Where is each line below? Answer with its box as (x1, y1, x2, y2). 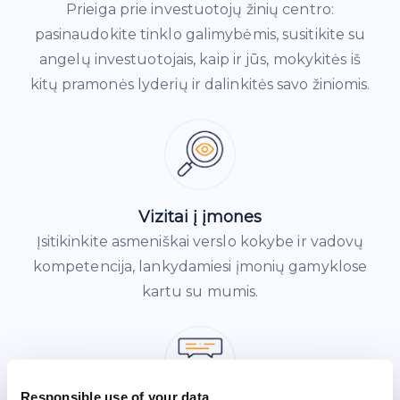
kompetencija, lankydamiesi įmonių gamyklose (32, 257, 368, 275)
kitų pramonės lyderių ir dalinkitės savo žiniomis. (29, 75, 371, 93)
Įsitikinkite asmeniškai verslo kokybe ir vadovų (36, 232, 364, 250)
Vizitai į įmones (138, 206, 262, 227)
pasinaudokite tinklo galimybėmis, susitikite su (34, 25, 366, 43)
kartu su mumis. (141, 282, 259, 300)
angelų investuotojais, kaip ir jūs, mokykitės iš (39, 50, 361, 68)
